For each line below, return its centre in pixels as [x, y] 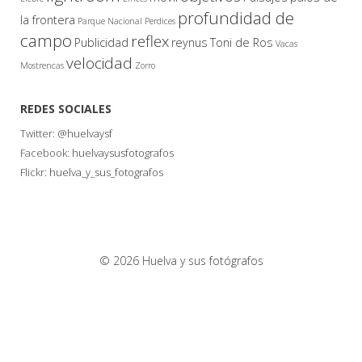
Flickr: [35, 173]
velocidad [99, 63]
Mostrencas [42, 66]
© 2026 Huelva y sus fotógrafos [181, 261]
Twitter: [39, 134]
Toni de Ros [242, 43]
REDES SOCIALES [66, 109]
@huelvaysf [85, 134]
